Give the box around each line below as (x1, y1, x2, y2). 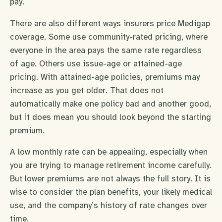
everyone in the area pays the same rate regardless (10, 45, 202, 55)
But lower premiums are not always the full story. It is (10, 173, 211, 184)
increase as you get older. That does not (10, 85, 164, 96)
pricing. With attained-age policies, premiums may (10, 71, 200, 82)
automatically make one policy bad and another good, (10, 98, 211, 109)
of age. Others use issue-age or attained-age (10, 58, 182, 69)
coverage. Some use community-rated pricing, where (10, 31, 208, 42)
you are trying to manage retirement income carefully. (10, 160, 212, 171)
